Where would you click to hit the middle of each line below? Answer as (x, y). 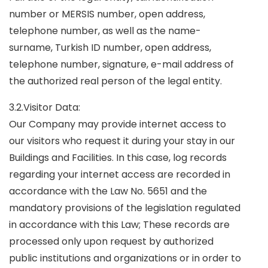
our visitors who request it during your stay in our (122, 141)
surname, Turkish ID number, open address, (110, 48)
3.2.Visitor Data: (45, 107)
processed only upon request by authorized (111, 241)
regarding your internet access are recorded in (120, 174)
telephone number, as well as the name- (105, 31)
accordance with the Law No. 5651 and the (108, 191)
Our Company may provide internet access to (118, 124)
